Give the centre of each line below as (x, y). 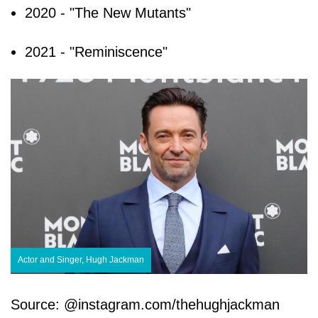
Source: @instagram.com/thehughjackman (145, 304)
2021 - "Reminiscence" (96, 51)
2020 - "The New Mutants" (108, 12)
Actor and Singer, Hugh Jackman (81, 259)
